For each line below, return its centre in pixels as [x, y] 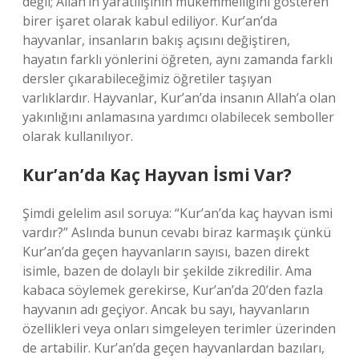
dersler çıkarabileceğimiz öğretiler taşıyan [147, 79]
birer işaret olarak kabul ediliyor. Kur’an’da [150, 21]
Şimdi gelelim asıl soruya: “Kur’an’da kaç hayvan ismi [177, 213]
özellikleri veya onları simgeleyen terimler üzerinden [179, 329]
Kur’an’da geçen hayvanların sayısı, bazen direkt [166, 252]
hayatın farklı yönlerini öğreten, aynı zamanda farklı [177, 59]
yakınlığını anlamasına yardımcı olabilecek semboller [178, 117]
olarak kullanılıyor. [78, 136]
